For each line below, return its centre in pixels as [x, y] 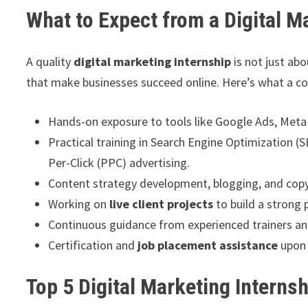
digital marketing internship [153, 61]
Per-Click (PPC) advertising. [119, 162]
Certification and [93, 245]
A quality [50, 61]
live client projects [162, 203]
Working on [79, 203]
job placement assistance [208, 245]
